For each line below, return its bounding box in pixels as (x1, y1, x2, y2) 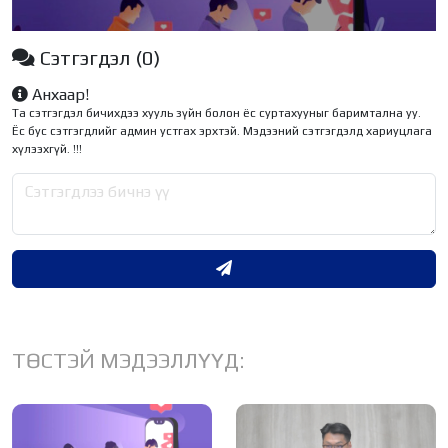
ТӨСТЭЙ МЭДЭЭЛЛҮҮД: (12, 347, 245, 373)
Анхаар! (28, 84, 89, 104)
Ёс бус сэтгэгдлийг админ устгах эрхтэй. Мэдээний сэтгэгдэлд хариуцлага (12, 123, 432, 138)
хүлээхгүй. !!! (12, 141, 82, 156)
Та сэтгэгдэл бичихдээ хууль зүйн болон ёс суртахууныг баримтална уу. (12, 105, 421, 120)
